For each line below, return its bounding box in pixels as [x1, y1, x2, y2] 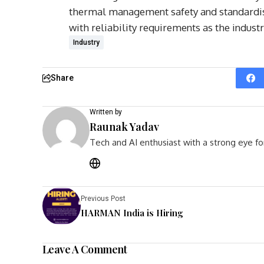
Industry [73, 38, 100, 47]
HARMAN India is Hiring [81, 206, 183, 219]
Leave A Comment [42, 242, 127, 256]
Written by [90, 108, 122, 116]
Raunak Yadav [90, 120, 159, 134]
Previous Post [81, 194, 126, 203]
